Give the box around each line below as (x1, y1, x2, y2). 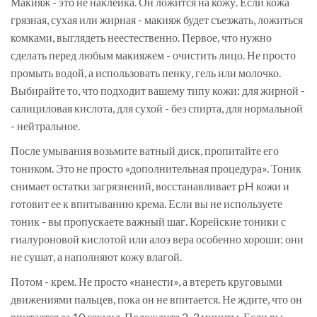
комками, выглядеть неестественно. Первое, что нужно (11, 30, 272, 45)
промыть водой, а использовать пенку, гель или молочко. (11, 66, 281, 80)
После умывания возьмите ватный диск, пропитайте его (11, 144, 279, 158)
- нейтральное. (11, 119, 80, 133)
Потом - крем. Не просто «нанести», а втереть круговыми (11, 275, 282, 289)
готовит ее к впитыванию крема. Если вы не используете (11, 197, 282, 211)
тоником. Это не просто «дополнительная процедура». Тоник (11, 161, 301, 175)
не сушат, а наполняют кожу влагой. (11, 250, 182, 264)
